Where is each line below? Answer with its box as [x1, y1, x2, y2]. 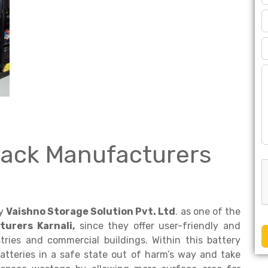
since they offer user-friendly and [75, 220, 241, 232]
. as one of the [175, 206, 241, 217]
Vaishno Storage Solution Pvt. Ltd [5, 206, 176, 217]
